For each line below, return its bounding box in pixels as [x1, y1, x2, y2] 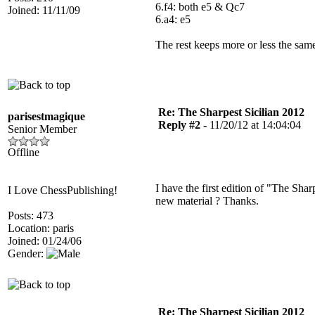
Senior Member [8, 123, 77, 135]
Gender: [8, 247, 46, 259]
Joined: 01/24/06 [8, 235, 82, 247]
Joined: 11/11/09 [8, 4, 80, 16]
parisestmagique [8, 110, 85, 122]
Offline [8, 146, 39, 158]
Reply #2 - [158, 119, 210, 131]
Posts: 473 [8, 210, 53, 221]
